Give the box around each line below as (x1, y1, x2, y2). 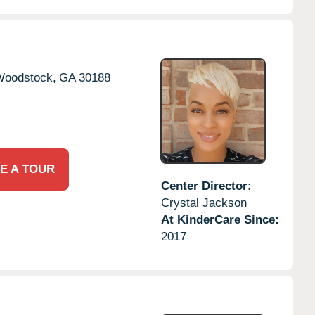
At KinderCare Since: (160, 212, 279, 226)
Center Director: (160, 179, 252, 193)
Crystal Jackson (160, 195, 247, 210)
